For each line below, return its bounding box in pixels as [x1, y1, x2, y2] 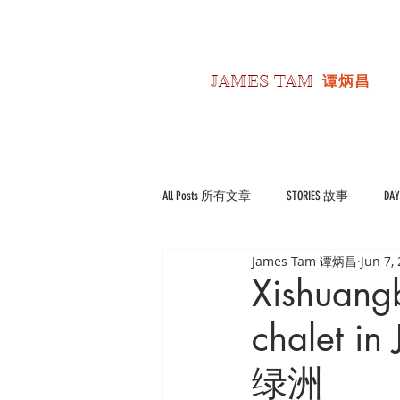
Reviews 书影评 [298, 259, 372, 275]
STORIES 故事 [287, 187, 348, 204]
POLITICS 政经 [198, 259, 262, 275]
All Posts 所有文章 [162, 187, 251, 204]
